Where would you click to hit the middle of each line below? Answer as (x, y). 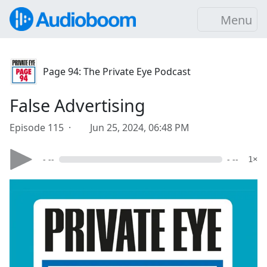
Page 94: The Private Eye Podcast (117, 72)
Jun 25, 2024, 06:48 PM (140, 128)
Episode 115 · (43, 128)
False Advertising (77, 105)
